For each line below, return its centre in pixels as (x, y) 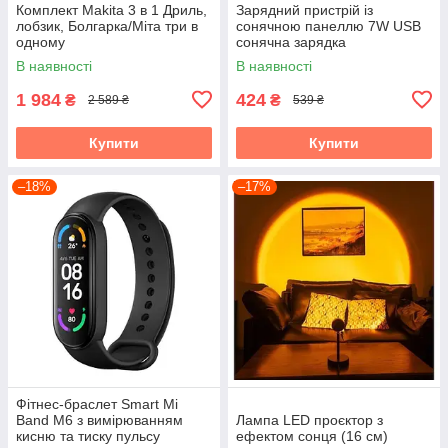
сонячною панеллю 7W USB (328, 25)
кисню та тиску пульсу (88, 435)
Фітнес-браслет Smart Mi (97, 403)
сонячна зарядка (291, 41)
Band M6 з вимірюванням (99, 419)
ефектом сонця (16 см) (312, 435)
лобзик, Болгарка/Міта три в (107, 25)
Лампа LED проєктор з (309, 419)
